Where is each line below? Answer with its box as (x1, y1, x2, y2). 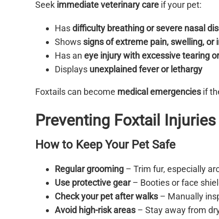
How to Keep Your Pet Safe (35, 137, 175, 152)
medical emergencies (117, 86, 201, 97)
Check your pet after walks (55, 191, 158, 201)
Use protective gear (55, 177, 131, 188)
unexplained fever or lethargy (89, 64, 202, 74)
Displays (55, 64, 89, 74)
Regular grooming (55, 163, 124, 174)
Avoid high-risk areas (55, 204, 135, 215)
